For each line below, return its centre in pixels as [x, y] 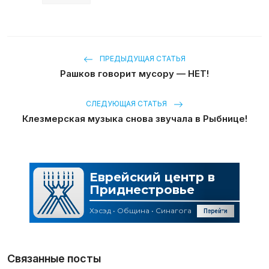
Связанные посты [54, 258]
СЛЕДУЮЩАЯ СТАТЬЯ [127, 104]
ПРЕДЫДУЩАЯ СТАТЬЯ [142, 59]
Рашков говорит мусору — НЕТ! [134, 73]
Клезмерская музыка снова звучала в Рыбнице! [134, 118]
